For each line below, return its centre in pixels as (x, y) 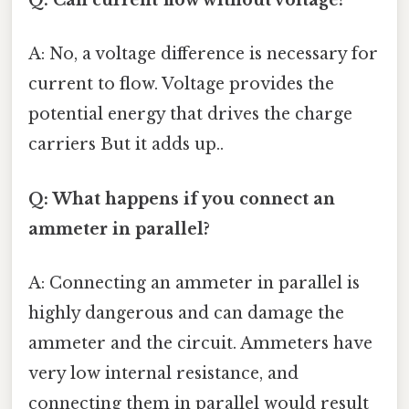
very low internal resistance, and (163, 373)
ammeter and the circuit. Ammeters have (200, 343)
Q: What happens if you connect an (182, 199)
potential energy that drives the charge (190, 115)
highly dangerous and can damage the (186, 313)
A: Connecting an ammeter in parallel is (194, 283)
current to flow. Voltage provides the (181, 84)
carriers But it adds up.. (126, 145)
